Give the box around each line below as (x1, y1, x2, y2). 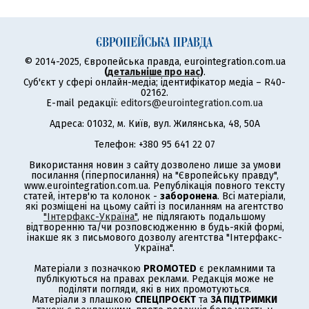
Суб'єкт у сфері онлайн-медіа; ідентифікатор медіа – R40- (23, 77, 286, 88)
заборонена (160, 190, 217, 202)
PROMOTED (143, 263, 197, 275)
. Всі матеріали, (217, 190, 286, 202)
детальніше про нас (107, 66, 200, 78)
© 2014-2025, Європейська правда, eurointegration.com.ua (23, 56, 286, 68)
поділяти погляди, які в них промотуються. (58, 283, 251, 295)
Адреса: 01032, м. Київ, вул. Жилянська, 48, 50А (49, 118, 260, 130)
